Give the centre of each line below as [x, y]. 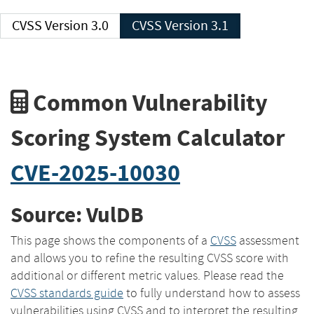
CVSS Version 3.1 [197, 26]
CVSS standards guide [67, 293]
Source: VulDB [77, 215]
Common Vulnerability [148, 102]
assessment [268, 240]
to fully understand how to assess [212, 293]
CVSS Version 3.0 [77, 26]
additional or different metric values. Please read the [147, 275]
